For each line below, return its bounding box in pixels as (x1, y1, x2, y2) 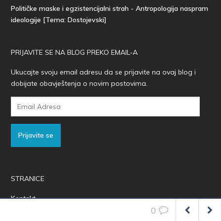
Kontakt (11, 194, 36, 203)
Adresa (10, 109, 35, 118)
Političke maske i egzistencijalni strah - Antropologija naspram (11, 4, 209, 13)
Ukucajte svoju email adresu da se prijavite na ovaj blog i (11, 68, 196, 77)
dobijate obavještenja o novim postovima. (11, 79, 148, 88)
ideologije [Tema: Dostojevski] (11, 15, 107, 25)
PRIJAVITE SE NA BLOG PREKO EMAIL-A (11, 48, 138, 57)
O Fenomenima (11, 208, 60, 217)
